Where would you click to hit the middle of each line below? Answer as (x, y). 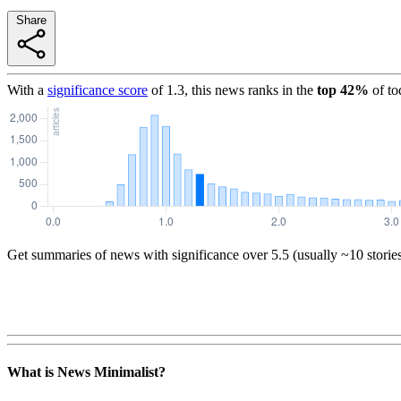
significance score (98, 90)
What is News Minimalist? (86, 372)
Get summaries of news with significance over (137, 254)
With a (26, 90)
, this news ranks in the (249, 90)
